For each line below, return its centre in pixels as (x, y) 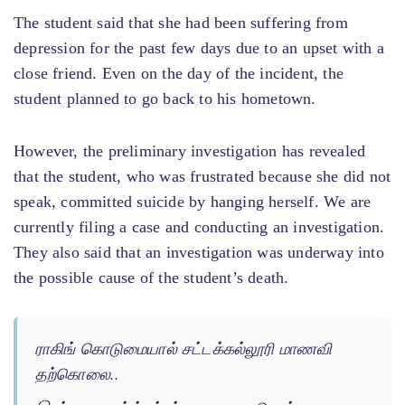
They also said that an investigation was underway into (199, 252)
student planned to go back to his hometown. (165, 98)
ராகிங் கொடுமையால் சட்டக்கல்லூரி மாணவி (184, 348)
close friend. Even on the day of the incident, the (179, 73)
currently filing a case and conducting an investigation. (199, 226)
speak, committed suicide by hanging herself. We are (193, 201)
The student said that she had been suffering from (181, 22)
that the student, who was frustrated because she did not (202, 176)
